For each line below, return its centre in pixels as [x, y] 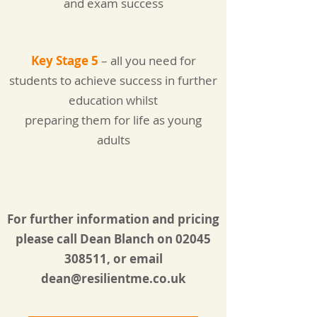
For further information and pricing [113, 219]
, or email [134, 259]
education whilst [113, 100]
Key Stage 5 [64, 60]
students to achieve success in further [113, 80]
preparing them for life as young [113, 120]
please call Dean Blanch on [96, 239]
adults [113, 140]
